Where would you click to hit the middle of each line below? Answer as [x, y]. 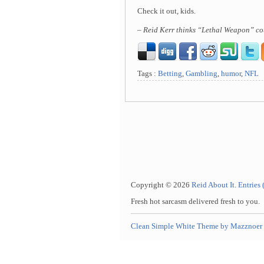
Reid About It [213, 185]
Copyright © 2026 [161, 185]
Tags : [148, 74]
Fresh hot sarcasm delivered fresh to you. [195, 202]
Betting [170, 74]
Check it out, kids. [166, 11]
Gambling [202, 74]
